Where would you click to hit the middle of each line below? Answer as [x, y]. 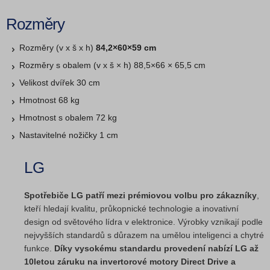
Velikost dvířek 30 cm [60, 82]
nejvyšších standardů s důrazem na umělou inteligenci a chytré [144, 235]
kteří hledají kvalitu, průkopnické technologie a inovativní [131, 208]
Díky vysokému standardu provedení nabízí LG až [156, 248]
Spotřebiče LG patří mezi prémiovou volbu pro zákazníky [140, 195]
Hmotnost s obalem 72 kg [68, 117]
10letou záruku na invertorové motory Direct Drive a [130, 261]
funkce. [39, 248]
